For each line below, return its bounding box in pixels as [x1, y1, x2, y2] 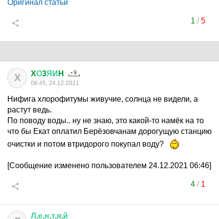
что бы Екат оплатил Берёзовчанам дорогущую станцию [7, 127, 212, 135]
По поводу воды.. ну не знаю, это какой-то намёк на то [7, 116, 204, 125]
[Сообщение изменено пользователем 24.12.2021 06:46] [7, 161, 211, 170]
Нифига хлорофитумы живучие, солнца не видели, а [7, 95, 198, 103]
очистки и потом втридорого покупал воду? [7, 140, 166, 148]
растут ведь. [7, 106, 52, 114]
